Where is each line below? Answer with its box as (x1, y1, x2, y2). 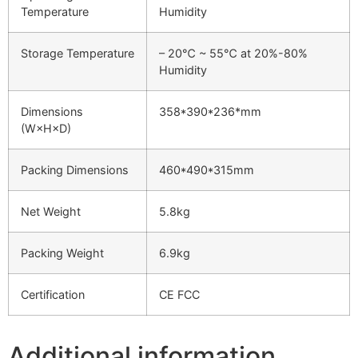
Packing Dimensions (21, 163, 129, 177)
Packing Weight (21, 246, 104, 261)
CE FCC (159, 288, 200, 302)
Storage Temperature (21, 46, 134, 61)
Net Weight (21, 205, 81, 219)
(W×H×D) (21, 121, 71, 136)
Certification (21, 288, 85, 302)
